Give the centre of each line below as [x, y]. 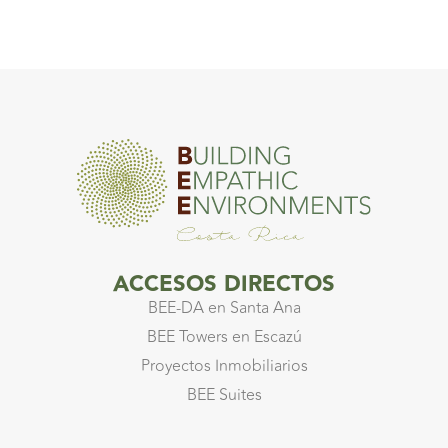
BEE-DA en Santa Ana [224, 307]
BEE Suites [224, 394]
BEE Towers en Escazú [224, 336]
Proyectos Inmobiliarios [224, 365]
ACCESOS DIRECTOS [224, 284]
